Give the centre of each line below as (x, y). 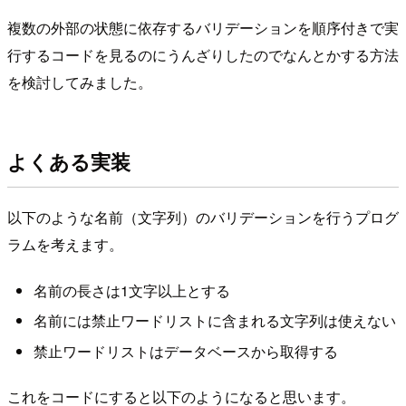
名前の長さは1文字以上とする (131, 291)
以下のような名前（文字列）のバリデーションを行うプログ (203, 217)
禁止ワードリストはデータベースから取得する (185, 351)
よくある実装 (69, 162)
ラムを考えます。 (65, 244)
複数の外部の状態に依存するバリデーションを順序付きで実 (203, 27)
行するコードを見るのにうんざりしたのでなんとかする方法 (203, 54)
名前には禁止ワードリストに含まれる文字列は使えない (214, 321)
